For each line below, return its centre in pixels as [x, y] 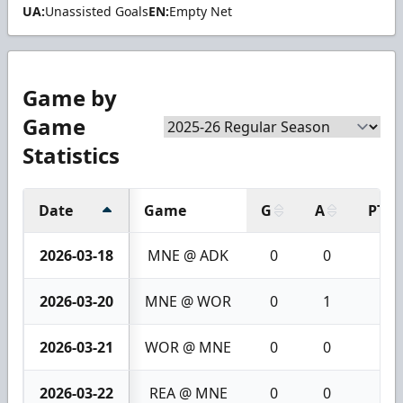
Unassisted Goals [97, 12]
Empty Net [201, 12]
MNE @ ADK [188, 256]
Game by [70, 98]
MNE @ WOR [188, 302]
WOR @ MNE [188, 348]
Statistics [71, 156]
